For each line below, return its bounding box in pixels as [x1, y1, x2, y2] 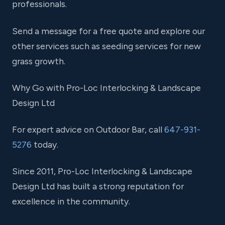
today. [32, 139, 58, 150]
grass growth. [12, 55, 65, 66]
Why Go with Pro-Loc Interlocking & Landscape [12, 82, 201, 93]
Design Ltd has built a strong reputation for [12, 181, 184, 192]
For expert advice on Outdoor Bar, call [12, 124, 164, 135]
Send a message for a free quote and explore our [12, 25, 205, 36]
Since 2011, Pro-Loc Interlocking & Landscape [12, 166, 192, 177]
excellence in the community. [12, 196, 130, 207]
